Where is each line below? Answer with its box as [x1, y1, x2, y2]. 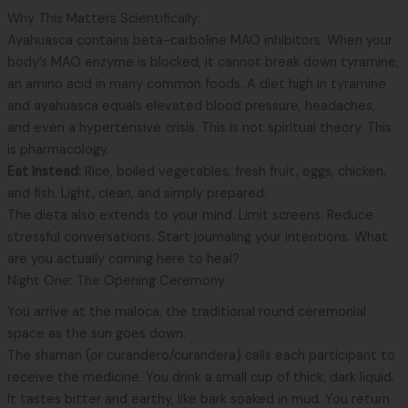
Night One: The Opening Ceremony [6, 272, 225, 291]
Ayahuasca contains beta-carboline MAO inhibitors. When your [6, 32, 393, 50]
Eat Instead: [6, 163, 81, 181]
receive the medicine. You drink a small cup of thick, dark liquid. [6, 369, 394, 387]
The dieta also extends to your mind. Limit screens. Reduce [6, 207, 373, 225]
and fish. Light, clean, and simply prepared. [6, 185, 267, 203]
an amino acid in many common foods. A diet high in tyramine [6, 76, 386, 94]
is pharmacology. [6, 141, 109, 159]
